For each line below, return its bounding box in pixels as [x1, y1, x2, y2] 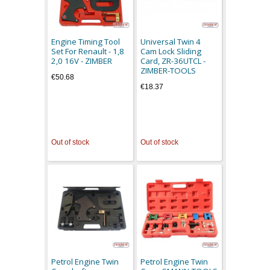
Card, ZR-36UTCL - [140, 55, 206, 67]
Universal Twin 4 [140, 36, 201, 48]
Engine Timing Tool [51, 36, 121, 48]
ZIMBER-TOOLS [140, 65, 196, 77]
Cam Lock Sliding [140, 46, 201, 57]
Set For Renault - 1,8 [51, 46, 125, 57]
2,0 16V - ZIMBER [51, 55, 113, 67]
